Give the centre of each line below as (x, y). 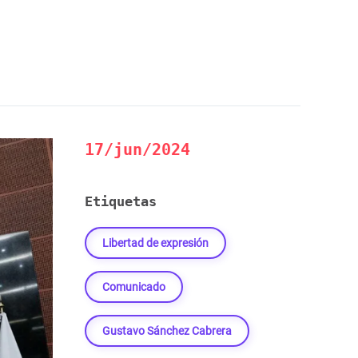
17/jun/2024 (137, 149)
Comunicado (134, 287)
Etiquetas (121, 201)
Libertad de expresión (155, 243)
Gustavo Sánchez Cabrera (167, 331)
